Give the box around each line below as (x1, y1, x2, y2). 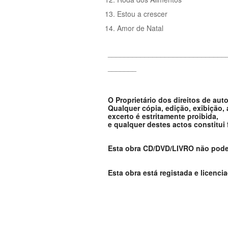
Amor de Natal (117, 22, 164, 33)
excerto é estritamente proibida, (108, 110, 218, 121)
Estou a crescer (117, 8, 168, 19)
